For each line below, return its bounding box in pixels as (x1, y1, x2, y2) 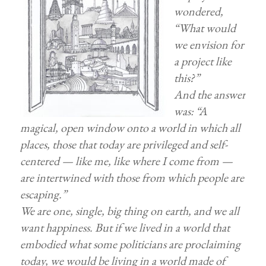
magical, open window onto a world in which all (20, 120, 240, 135)
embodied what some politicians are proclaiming (20, 236, 240, 252)
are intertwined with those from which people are (20, 170, 244, 185)
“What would (173, 20, 236, 36)
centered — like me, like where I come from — (20, 153, 233, 169)
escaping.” (20, 186, 66, 202)
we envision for (173, 37, 244, 52)
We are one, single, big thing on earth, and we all (20, 203, 239, 218)
